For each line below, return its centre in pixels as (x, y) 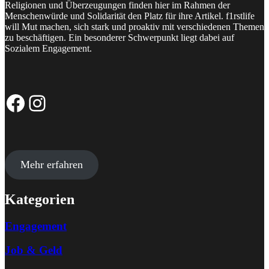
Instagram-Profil (50, 102)
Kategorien (40, 199)
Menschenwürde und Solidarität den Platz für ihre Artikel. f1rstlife (130, 16)
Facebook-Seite (26, 102)
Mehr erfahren (51, 164)
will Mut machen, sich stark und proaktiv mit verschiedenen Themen (134, 26)
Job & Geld (34, 250)
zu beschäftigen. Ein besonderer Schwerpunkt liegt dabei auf (119, 37)
